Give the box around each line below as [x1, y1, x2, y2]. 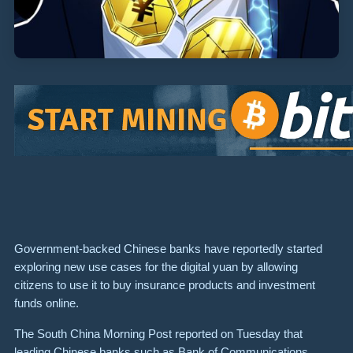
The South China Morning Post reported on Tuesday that [14, 326, 303, 340]
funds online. [14, 296, 79, 310]
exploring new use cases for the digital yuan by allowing [14, 260, 298, 274]
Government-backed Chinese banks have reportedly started [14, 242, 322, 256]
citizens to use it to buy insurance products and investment [14, 278, 315, 292]
